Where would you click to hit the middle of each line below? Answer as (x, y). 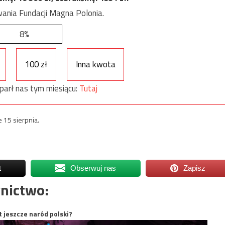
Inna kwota (95, 65)
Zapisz (195, 168)
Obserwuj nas (93, 168)
